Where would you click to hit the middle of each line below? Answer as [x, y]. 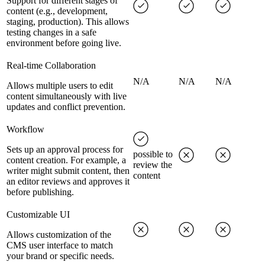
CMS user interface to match [60, 245]
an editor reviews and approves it [68, 182]
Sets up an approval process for [65, 150]
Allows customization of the [59, 235]
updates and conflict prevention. [66, 107]
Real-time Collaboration [51, 66]
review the [153, 165]
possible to [153, 154]
